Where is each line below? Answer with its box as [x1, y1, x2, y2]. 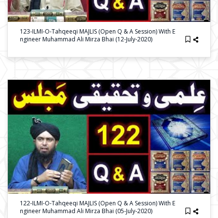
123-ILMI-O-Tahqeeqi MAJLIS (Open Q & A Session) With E [20, 27, 175, 36]
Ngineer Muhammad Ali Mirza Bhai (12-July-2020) [20, 35, 152, 43]
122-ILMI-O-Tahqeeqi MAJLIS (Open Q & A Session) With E [20, 199, 175, 207]
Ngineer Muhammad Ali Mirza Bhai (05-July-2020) [20, 207, 152, 215]
